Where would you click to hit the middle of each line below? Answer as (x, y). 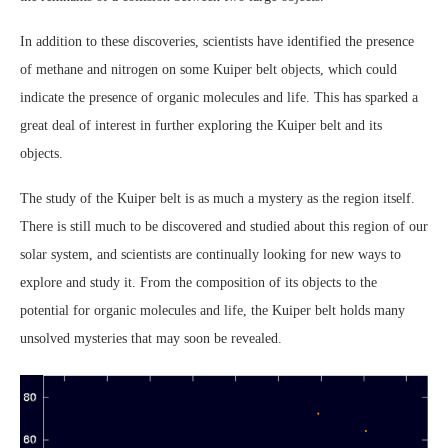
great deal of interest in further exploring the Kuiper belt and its (201, 125)
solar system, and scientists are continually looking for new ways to (210, 254)
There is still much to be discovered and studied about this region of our (224, 226)
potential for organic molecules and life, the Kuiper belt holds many (212, 310)
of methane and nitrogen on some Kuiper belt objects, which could (208, 69)
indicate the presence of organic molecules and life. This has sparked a (219, 97)
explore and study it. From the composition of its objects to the (198, 282)
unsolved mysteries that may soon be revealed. (151, 338)
